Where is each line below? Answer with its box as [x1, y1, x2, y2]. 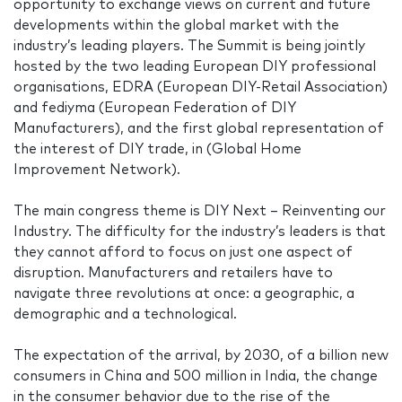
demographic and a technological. [13, 308, 237, 322]
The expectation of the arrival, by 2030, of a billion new [13, 349, 389, 363]
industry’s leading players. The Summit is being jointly [13, 39, 365, 54]
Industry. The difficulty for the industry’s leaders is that [13, 225, 386, 240]
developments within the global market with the [13, 19, 339, 33]
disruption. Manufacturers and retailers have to [13, 267, 333, 281]
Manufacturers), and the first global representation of [13, 122, 384, 136]
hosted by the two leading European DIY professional [13, 60, 376, 74]
